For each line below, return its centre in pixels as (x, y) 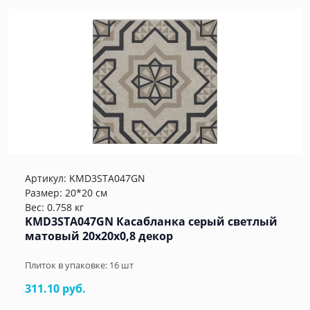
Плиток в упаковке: (67, 265)
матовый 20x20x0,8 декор (99, 236)
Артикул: (47, 179)
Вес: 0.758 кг (54, 208)
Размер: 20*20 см (66, 193)
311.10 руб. (55, 289)
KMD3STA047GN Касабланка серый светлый (151, 222)
